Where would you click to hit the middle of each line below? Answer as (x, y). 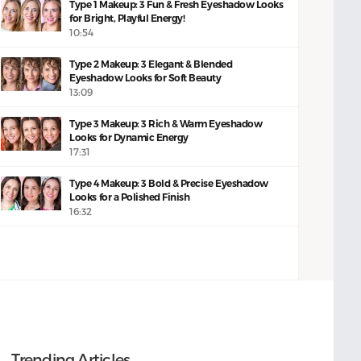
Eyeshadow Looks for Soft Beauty (145, 78)
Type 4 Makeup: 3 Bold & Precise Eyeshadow (169, 183)
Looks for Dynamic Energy (129, 137)
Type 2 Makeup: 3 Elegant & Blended (151, 64)
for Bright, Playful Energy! (127, 18)
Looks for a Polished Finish (130, 197)
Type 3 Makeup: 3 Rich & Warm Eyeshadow (166, 124)
